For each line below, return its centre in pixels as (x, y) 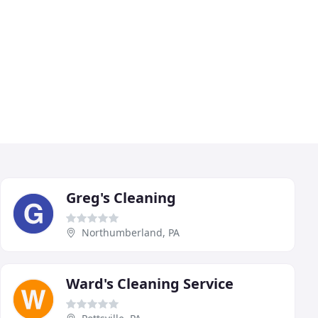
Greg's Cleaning (121, 197)
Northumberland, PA (131, 232)
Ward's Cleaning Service (150, 283)
